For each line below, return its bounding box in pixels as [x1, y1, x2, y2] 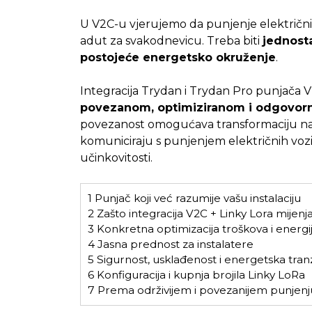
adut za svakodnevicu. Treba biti [79, 34, 263, 48]
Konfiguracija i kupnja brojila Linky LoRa [93, 268, 305, 282]
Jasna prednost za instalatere [94, 237, 253, 251]
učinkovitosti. [79, 151, 153, 165]
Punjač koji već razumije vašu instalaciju [91, 192, 301, 205]
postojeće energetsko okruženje [79, 51, 276, 65]
